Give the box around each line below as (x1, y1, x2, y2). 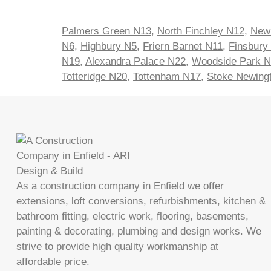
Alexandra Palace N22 (85, 55, 186, 67)
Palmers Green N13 (62, 25, 151, 37)
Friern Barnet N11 (143, 40, 223, 52)
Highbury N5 (80, 40, 137, 52)
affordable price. (16, 255, 90, 267)
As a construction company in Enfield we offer (16, 180, 224, 192)
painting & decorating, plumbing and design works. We (16, 225, 261, 237)
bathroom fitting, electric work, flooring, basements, (16, 210, 249, 222)
